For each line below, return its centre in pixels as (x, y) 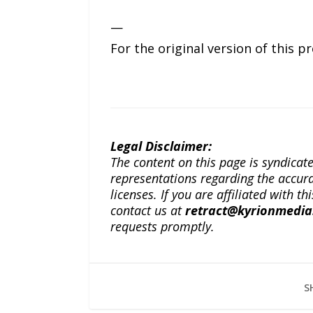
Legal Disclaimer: (161, 146)
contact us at (147, 210)
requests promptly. (162, 226)
